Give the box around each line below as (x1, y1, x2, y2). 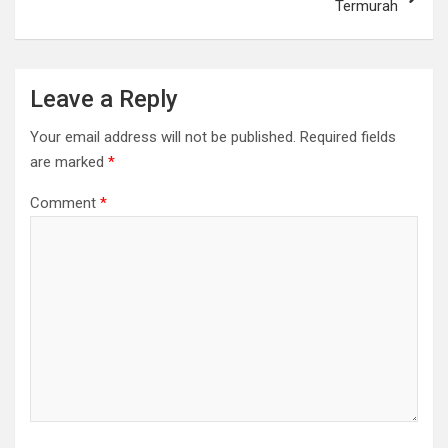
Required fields (300, 128, 396, 146)
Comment (30, 194, 100, 212)
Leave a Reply (30, 85, 178, 113)
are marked (30, 153, 108, 171)
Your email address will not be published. (30, 128, 296, 146)
